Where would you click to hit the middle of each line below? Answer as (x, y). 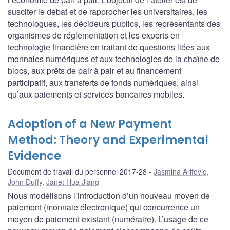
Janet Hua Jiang (73, 181)
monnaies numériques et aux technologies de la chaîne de (114, 59)
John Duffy (25, 181)
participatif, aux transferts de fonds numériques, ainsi (103, 82)
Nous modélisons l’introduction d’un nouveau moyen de (109, 195)
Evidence (34, 156)
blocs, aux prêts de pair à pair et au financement (94, 70)
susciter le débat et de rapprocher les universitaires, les (108, 11)
